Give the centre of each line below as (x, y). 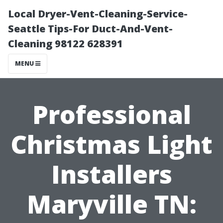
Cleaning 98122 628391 (65, 44)
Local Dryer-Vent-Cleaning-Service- (98, 14)
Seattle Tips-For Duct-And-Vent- (90, 29)
